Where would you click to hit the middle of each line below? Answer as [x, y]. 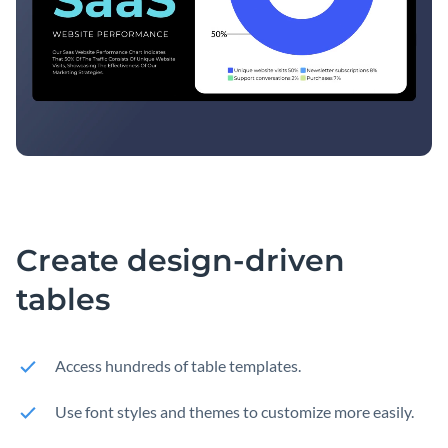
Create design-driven [180, 260]
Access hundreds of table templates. [178, 365]
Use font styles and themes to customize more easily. [234, 411]
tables [63, 299]
